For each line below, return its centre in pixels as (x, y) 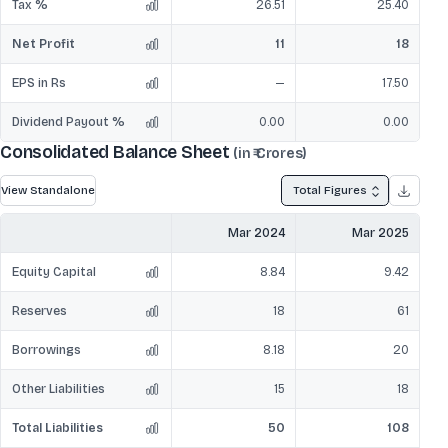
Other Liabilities (58, 389)
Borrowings (46, 350)
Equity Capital (53, 272)
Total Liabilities (57, 428)
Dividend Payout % (68, 122)
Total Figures (329, 190)
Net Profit (43, 44)
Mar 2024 (256, 233)
